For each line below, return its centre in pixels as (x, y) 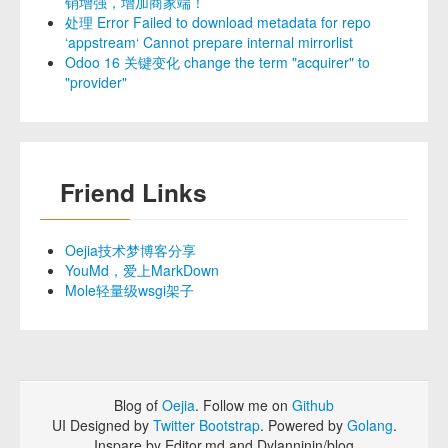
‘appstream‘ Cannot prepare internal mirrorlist (209, 42)
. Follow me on (243, 405)
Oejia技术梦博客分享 (130, 250)
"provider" (96, 82)
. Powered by (303, 425)
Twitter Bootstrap (206, 425)
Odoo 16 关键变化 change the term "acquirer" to (217, 62)
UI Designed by (102, 425)
